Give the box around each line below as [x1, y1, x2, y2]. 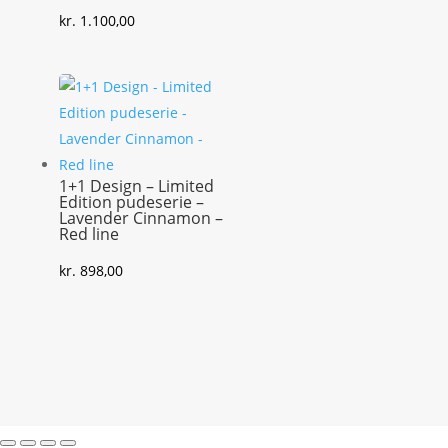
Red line [58, 222, 119, 245]
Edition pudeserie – [58, 190, 204, 213]
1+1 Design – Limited [58, 174, 214, 197]
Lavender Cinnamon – [58, 206, 223, 229]
